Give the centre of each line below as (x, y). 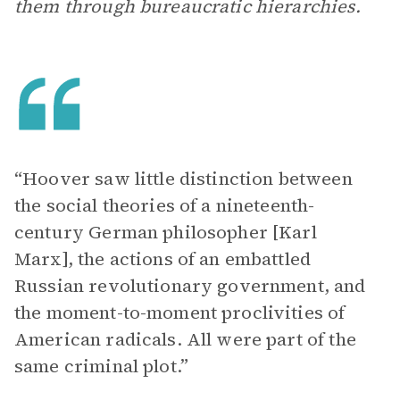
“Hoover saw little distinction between (183, 179)
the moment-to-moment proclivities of (180, 312)
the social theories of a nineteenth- (165, 205)
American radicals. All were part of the (185, 339)
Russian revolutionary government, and (190, 286)
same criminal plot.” (101, 366)
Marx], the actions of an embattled (163, 259)
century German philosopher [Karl (166, 232)
